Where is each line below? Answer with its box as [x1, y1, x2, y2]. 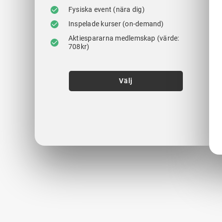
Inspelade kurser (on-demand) [68, 20, 164, 28]
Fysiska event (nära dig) [68, 5, 145, 14]
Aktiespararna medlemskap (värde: [68, 34, 179, 43]
